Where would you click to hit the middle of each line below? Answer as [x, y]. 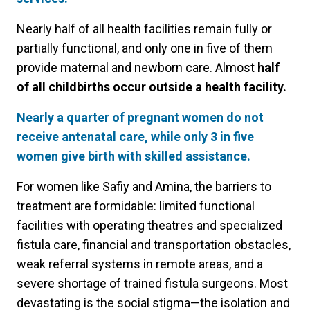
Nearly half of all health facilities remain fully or [144, 28]
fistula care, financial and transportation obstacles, [154, 244]
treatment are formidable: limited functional [136, 206]
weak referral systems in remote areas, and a [140, 264]
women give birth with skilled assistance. [135, 156]
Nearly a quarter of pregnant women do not [140, 117]
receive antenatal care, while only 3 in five [135, 136]
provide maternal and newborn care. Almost [136, 67]
